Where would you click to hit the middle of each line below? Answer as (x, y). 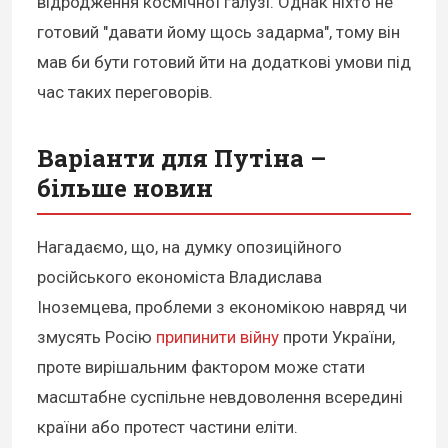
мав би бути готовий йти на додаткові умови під (224, 62)
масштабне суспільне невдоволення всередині (220, 397)
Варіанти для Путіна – (181, 158)
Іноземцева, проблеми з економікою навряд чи (222, 307)
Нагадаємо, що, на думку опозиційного (189, 247)
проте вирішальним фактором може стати (201, 367)
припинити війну (217, 337)
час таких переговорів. (125, 92)
